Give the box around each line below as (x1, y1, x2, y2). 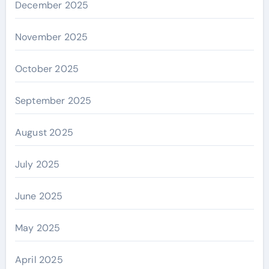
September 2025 (14, 94, 92, 107)
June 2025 (14, 189, 63, 202)
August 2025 (14, 125, 73, 139)
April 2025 (14, 253, 63, 266)
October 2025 (14, 62, 79, 75)
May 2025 (14, 221, 61, 234)
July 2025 (14, 157, 60, 171)
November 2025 (14, 30, 88, 43)
